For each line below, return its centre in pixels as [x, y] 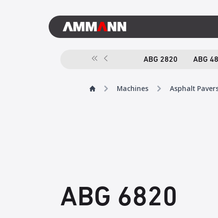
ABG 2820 [160, 60]
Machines [133, 88]
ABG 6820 [119, 199]
